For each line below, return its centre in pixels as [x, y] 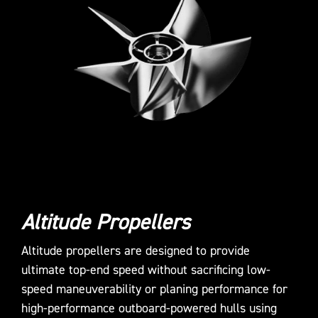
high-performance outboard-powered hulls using [149, 308]
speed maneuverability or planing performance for [154, 289]
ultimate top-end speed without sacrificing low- [146, 270]
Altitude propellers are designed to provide [136, 251]
